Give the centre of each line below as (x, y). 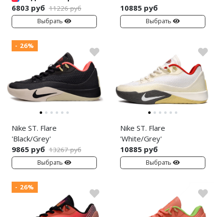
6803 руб (28, 8)
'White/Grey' (141, 138)
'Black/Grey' (31, 138)
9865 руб (28, 149)
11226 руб (65, 8)
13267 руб (65, 149)
